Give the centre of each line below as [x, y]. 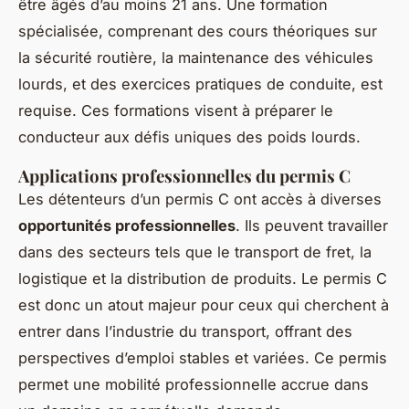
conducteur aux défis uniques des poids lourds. [189, 137]
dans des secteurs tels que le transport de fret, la [195, 252]
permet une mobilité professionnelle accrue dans [194, 385]
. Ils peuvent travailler [312, 226]
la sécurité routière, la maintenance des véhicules [196, 58]
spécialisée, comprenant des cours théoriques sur [198, 31]
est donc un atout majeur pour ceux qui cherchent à [204, 305]
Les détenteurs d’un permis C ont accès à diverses [200, 199]
